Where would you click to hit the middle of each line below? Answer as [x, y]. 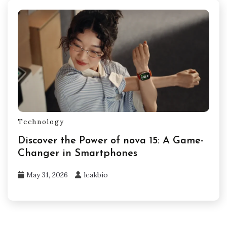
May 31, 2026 [47, 175]
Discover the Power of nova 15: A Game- [111, 141]
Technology [41, 122]
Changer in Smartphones [78, 154]
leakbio [96, 175]
